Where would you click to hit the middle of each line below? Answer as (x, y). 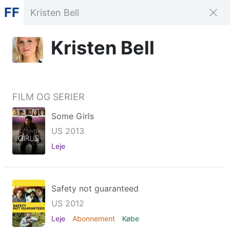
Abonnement (95, 218)
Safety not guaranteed (95, 188)
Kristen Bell (103, 48)
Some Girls (73, 116)
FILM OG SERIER (49, 97)
